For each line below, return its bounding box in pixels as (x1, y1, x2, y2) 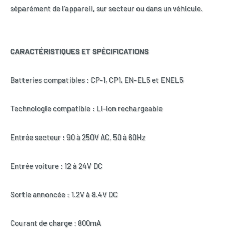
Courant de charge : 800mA (10, 218, 101, 227)
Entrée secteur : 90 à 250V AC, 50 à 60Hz (10, 132, 145, 142)
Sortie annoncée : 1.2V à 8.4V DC (10, 189, 118, 199)
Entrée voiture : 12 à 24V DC (10, 161, 102, 170)
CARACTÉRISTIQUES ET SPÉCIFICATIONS (10, 46, 149, 56)
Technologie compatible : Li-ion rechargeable (10, 103, 163, 113)
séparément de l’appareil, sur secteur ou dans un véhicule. (10, 3, 203, 13)
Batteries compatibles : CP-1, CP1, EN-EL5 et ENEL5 (10, 75, 184, 84)
